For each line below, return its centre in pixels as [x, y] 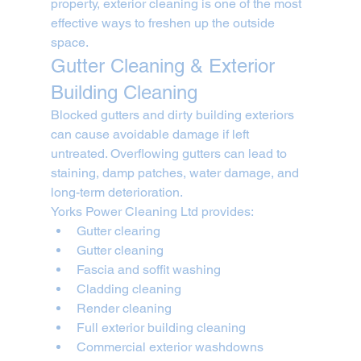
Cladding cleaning [129, 289]
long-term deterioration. [116, 193]
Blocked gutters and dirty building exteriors [174, 115]
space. [69, 43]
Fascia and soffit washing [148, 270]
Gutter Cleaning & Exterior [165, 66]
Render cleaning [124, 309]
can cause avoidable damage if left [151, 135]
